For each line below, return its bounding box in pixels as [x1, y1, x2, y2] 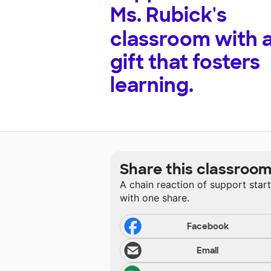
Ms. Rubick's [110, 2, 227, 28]
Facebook [186, 221, 229, 232]
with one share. [120, 192, 189, 204]
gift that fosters [110, 50, 260, 76]
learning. [110, 73, 194, 99]
